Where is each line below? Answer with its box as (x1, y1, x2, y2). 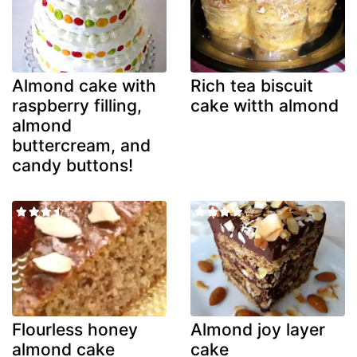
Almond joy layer (190, 320, 325, 340)
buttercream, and (12, 135, 151, 155)
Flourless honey (12, 320, 138, 340)
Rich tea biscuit (190, 75, 313, 96)
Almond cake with (12, 75, 156, 96)
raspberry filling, (12, 95, 142, 116)
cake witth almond (190, 95, 339, 116)
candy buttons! (12, 155, 133, 175)
